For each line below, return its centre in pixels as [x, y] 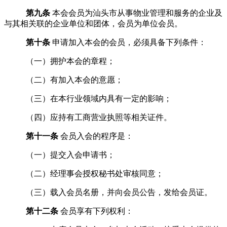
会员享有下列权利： [97, 211]
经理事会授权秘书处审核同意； [107, 173]
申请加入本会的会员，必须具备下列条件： [129, 42]
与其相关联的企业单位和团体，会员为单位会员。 [93, 23]
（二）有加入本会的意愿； [74, 80]
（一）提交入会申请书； [70, 155]
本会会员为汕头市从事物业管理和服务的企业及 [137, 13]
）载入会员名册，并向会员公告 [99, 192]
